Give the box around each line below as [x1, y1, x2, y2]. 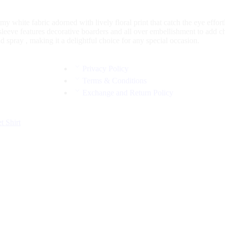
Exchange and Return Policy [82, 88, 173, 97]
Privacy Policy [82, 64, 129, 73]
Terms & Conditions [82, 76, 147, 85]
